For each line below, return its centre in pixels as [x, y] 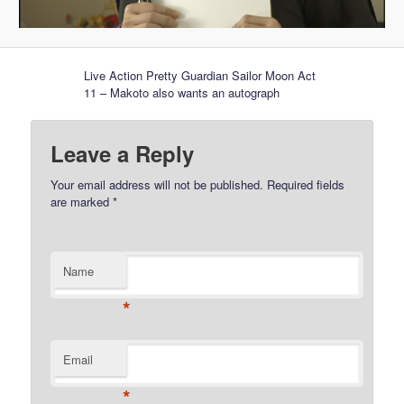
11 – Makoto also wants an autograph [182, 92]
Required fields [304, 185]
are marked [82, 202]
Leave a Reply [123, 154]
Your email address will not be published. [157, 185]
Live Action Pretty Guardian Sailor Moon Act [200, 75]
